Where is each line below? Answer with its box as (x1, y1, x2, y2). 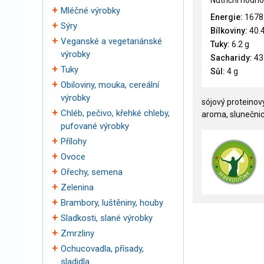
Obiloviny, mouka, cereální (61, 80, 159, 90)
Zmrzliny (61, 228, 94, 239)
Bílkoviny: (210, 26, 247, 36)
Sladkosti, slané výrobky (61, 213, 153, 223)
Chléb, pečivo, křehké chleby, (61, 108, 170, 118)
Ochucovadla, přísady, (61, 243, 144, 254)
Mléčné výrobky (61, 5, 120, 16)
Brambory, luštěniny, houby (61, 197, 163, 208)
